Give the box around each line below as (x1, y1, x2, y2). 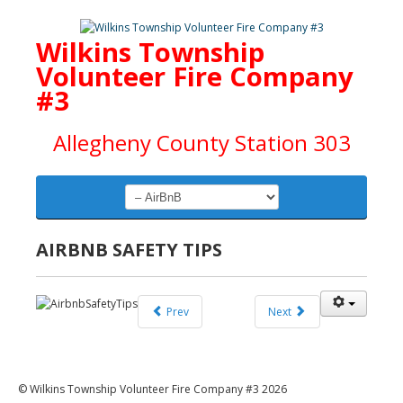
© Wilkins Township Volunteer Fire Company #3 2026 (18, 381, 287, 397)
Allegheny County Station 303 (52, 128, 351, 157)
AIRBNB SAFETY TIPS (36, 237, 222, 262)
